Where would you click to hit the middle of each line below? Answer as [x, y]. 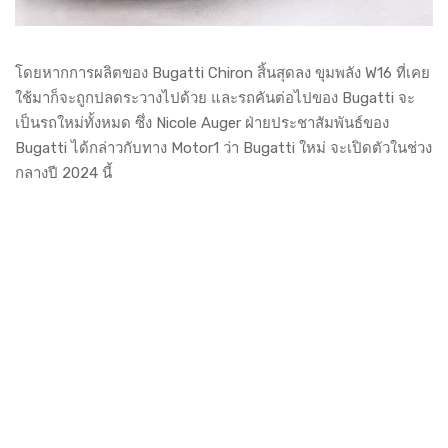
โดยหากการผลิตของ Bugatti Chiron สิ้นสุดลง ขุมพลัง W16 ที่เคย [222, 73]
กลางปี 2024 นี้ [63, 173]
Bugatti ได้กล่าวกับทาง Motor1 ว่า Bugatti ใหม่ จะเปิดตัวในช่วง [223, 148]
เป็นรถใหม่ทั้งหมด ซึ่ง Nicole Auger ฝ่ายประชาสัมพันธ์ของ [202, 123]
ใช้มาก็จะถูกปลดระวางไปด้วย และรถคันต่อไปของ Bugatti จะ [215, 98]
